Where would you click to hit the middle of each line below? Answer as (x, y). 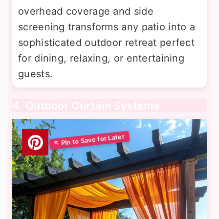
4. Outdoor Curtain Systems (86, 106)
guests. (36, 74)
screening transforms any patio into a (107, 27)
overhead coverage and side (86, 11)
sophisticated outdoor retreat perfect (107, 43)
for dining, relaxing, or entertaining (101, 58)
